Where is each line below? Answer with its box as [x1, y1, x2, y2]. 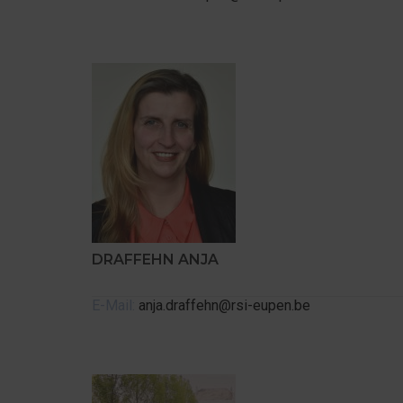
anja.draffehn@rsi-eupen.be [139, 297, 310, 314]
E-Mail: [92, 297, 139, 314]
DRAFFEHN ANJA [92, 251, 219, 268]
